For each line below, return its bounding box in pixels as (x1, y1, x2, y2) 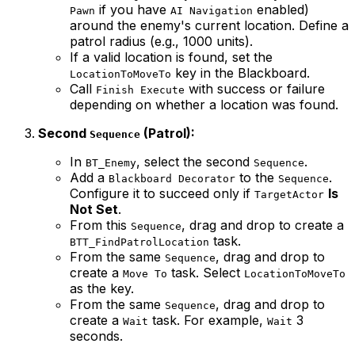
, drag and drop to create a (181, 216, 344, 233)
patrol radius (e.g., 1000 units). (70, 32, 253, 49)
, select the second (136, 153, 254, 170)
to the (235, 169, 278, 185)
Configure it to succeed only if (70, 185, 254, 201)
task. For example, (148, 311, 267, 328)
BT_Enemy (86, 156, 136, 169)
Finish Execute (96, 83, 185, 96)
